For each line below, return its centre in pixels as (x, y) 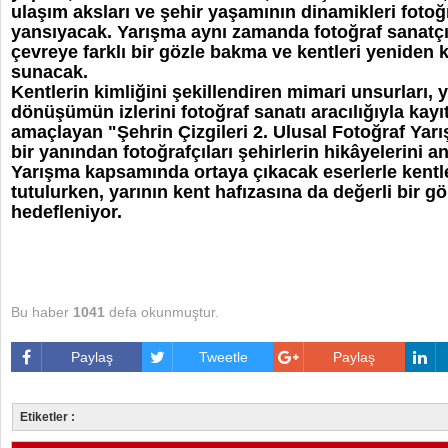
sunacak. (49, 72)
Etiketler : (47, 417)
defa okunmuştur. (162, 312)
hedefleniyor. (66, 212)
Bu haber (42, 312)
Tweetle (223, 357)
